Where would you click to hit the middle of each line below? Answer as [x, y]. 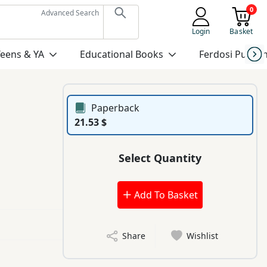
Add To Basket [164, 195]
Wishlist [203, 236]
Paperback [116, 108]
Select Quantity [160, 158]
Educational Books [121, 54]
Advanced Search [70, 13]
